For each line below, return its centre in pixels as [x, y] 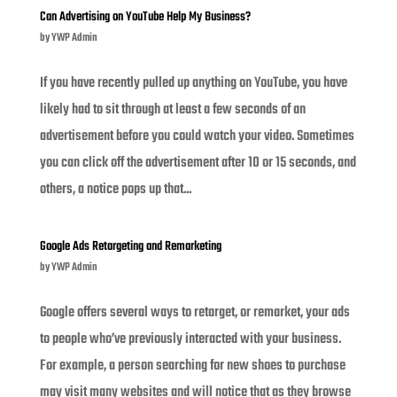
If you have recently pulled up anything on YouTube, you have [193, 83]
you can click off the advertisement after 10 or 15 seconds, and [198, 163]
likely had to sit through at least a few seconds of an [172, 109]
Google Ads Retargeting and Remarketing [130, 246]
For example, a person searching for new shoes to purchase [192, 366]
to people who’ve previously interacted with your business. [190, 339]
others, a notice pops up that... [115, 189]
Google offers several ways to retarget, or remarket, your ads [195, 312]
